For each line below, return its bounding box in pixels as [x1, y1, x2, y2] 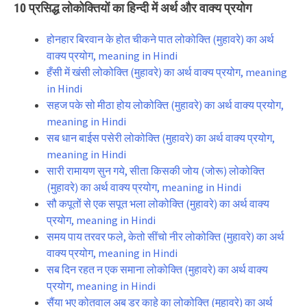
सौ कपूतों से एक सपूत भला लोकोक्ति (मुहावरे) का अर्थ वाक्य [47, 197, 269, 210]
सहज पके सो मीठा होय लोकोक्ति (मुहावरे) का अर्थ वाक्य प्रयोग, [47, 98, 284, 112]
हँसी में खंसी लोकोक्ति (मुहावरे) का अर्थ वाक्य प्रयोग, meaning [47, 65, 287, 79]
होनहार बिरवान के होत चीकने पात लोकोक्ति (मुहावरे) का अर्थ [47, 32, 274, 46]
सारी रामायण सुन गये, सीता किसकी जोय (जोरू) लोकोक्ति [47, 164, 265, 177]
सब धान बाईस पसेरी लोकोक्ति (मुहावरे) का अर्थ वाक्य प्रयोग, [47, 131, 275, 145]
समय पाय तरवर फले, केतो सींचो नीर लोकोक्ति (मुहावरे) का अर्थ [47, 230, 284, 243]
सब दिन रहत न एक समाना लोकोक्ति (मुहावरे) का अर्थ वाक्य [47, 262, 268, 276]
